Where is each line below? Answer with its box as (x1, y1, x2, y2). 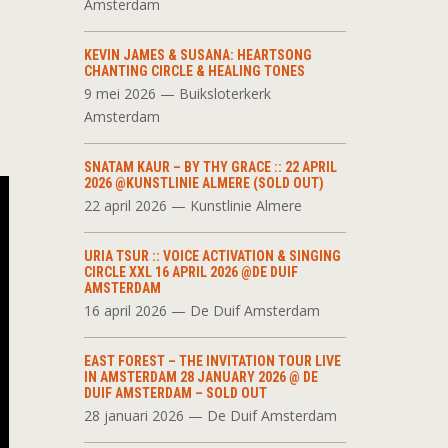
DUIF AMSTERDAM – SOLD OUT (83, 385, 267, 401)
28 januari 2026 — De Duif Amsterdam (83, 406, 337, 425)
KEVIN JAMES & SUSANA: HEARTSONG (83, 47, 312, 63)
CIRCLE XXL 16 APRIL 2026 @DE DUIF (83, 264, 298, 280)
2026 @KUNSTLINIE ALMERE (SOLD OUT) (83, 175, 324, 191)
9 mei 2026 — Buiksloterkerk (83, 84, 271, 103)
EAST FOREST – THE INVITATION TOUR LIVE (83, 353, 341, 369)
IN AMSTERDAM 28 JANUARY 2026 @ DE (83, 369, 318, 385)
